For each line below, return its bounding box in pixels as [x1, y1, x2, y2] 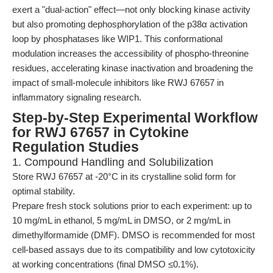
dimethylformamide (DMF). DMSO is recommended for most [12, 230, 255, 240]
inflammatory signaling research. [12, 92, 141, 102]
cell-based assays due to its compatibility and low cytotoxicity [12, 244, 255, 255]
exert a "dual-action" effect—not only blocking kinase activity [12, 4, 250, 15]
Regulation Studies [12, 140, 139, 155]
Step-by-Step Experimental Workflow [12, 110, 258, 126]
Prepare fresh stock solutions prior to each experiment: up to [12, 200, 252, 211]
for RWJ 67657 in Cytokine [12, 125, 189, 140]
